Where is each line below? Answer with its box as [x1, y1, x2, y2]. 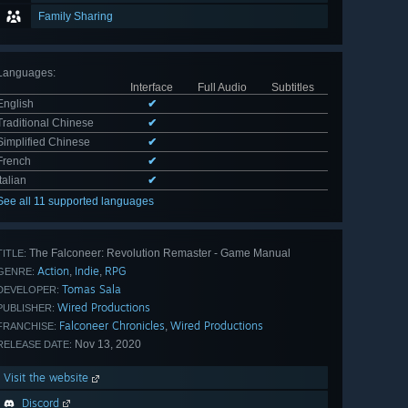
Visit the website [4, 371, 92, 385]
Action [37, 264, 69, 279]
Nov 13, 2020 [72, 338, 141, 352]
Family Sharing [38, 10, 113, 24]
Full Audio [197, 81, 247, 95]
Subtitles [270, 81, 314, 95]
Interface [130, 81, 173, 95]
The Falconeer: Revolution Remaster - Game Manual [26, 247, 291, 260]
